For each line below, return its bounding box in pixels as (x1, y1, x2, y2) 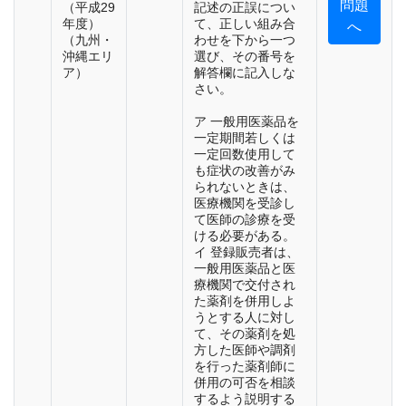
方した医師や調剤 (194, 343, 295, 358)
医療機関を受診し (194, 196, 295, 211)
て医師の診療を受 (194, 212, 295, 227)
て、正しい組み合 (194, 16, 295, 32)
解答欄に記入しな (194, 65, 295, 81)
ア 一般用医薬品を (194, 114, 299, 130)
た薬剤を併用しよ (194, 294, 295, 309)
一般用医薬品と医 (194, 261, 295, 276)
